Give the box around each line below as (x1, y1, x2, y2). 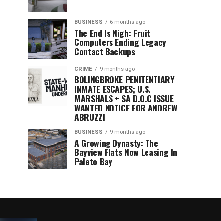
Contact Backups (74, 45, 135, 58)
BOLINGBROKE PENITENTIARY (74, 73, 175, 86)
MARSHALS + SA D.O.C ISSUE (74, 92, 174, 105)
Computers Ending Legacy (74, 36, 166, 48)
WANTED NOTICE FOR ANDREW (74, 101, 177, 114)
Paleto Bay (74, 155, 112, 168)
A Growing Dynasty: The (74, 136, 158, 149)
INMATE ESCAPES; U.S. (74, 82, 151, 95)
